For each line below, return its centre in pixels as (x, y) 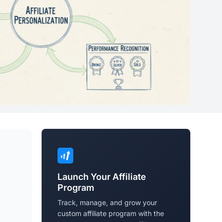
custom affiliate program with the (111, 214)
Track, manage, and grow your (107, 203)
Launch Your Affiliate (102, 177)
